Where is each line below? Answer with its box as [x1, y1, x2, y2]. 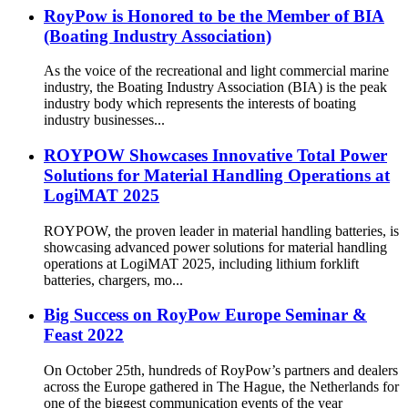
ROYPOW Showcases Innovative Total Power [44, 145, 387, 165]
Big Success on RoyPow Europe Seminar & [44, 305, 367, 325]
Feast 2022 [44, 325, 124, 345]
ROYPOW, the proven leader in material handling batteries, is [44, 222, 399, 239]
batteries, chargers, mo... [44, 271, 183, 288]
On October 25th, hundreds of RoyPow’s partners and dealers [44, 362, 398, 379]
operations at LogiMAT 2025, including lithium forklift [44, 255, 359, 271]
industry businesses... [44, 112, 165, 128]
